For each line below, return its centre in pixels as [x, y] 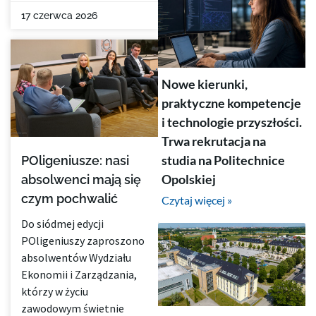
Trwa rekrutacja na [214, 141]
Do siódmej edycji [62, 224]
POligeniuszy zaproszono [83, 241]
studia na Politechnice [223, 160]
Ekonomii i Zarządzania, [79, 275]
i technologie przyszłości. [232, 122]
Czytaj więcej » [197, 200]
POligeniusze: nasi [75, 161]
